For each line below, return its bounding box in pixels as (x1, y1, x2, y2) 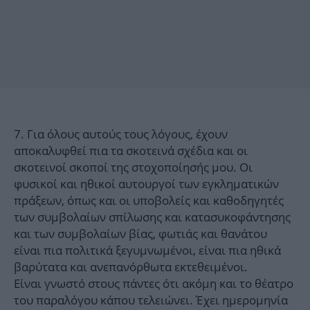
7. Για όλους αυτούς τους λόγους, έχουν (14, 126, 228, 143)
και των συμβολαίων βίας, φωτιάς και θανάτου (14, 226, 267, 242)
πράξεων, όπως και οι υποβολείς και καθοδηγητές (14, 192, 284, 209)
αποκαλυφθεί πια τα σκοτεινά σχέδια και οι (14, 143, 248, 159)
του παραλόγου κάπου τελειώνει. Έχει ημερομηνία (14, 292, 288, 309)
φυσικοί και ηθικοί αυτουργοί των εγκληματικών (14, 176, 279, 192)
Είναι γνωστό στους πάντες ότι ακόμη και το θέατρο (14, 275, 293, 292)
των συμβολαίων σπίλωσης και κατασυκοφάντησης (14, 209, 291, 226)
